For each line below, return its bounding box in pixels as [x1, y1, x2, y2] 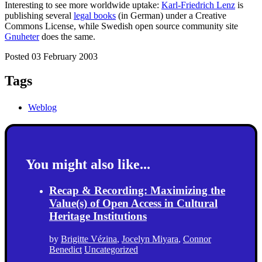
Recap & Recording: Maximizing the [49, 184, 225, 197]
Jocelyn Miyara [122, 233, 178, 244]
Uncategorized [84, 244, 138, 254]
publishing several [5, 10, 74, 20]
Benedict [49, 244, 82, 254]
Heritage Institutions [49, 210, 147, 223]
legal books [74, 10, 116, 20]
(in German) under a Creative [116, 10, 226, 20]
